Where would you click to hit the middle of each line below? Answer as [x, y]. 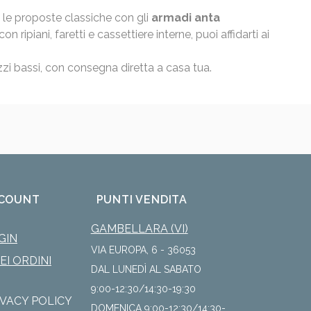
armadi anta [184, 18]
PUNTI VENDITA [142, 200]
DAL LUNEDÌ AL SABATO [146, 270]
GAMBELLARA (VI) [139, 229]
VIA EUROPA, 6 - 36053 [143, 250]
